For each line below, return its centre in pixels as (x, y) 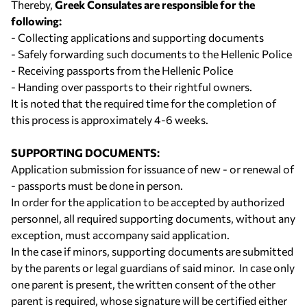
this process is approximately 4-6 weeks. (110, 120)
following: (36, 21)
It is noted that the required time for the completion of (144, 103)
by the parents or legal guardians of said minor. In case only (153, 268)
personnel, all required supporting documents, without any (153, 218)
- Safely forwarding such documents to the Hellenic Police (151, 54)
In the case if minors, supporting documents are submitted (152, 251)
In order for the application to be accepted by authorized (148, 202)
